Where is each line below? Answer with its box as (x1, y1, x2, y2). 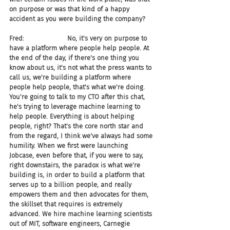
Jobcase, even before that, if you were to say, (9, 151, 145, 159)
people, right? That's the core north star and (9, 122, 145, 130)
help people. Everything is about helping (9, 112, 136, 120)
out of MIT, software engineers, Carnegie (9, 220, 132, 227)
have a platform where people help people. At (9, 44, 151, 52)
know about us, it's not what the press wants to (9, 64, 154, 71)
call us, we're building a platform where (9, 73, 133, 81)
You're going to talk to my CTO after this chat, (9, 93, 147, 101)
